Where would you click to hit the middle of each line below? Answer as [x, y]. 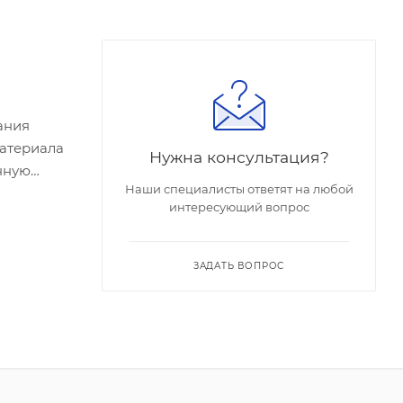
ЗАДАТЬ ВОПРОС [239, 265]
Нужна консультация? [239, 157]
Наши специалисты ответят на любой [239, 188]
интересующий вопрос [239, 206]
